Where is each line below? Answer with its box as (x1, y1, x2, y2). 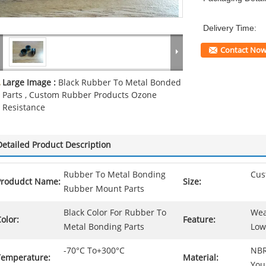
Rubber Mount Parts (64, 184, 144, 194)
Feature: (183, 215, 216, 225)
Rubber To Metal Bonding (64, 170, 166, 180)
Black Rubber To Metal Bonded (58, 78, 181, 88)
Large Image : (2, 78, 58, 88)
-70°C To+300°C (64, 246, 125, 256)
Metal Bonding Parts (64, 222, 144, 232)
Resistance (2, 103, 45, 113)
